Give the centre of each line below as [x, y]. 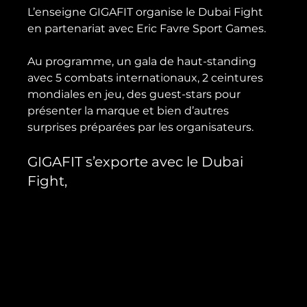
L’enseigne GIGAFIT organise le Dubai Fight [147, 12]
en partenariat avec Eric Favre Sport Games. [147, 28]
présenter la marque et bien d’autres [130, 111]
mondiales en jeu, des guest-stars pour [136, 94]
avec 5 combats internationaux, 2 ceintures [147, 78]
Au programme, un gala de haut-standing [144, 61]
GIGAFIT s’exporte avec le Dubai [137, 162]
